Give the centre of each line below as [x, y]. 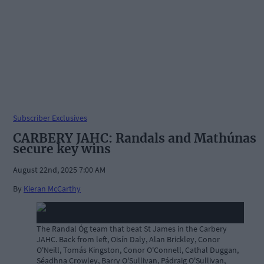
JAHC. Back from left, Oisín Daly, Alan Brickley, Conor [128, 240]
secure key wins [62, 148]
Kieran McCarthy [52, 189]
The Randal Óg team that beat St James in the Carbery [132, 229]
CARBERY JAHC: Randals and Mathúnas [135, 138]
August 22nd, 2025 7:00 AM [59, 170]
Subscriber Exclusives [50, 118]
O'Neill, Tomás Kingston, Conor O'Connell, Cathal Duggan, [138, 250]
